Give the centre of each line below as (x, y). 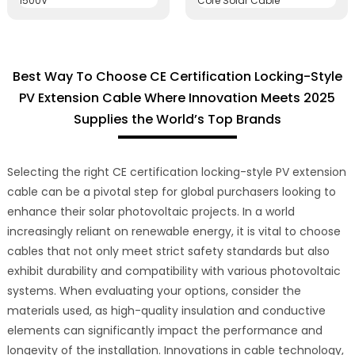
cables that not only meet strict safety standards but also (168, 251)
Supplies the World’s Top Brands (177, 119)
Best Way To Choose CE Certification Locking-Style (177, 76)
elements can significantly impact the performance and (164, 330)
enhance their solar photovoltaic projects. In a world (151, 211)
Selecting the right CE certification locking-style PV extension (176, 172)
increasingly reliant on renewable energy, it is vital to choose (174, 231)
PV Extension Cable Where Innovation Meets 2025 (177, 97)
